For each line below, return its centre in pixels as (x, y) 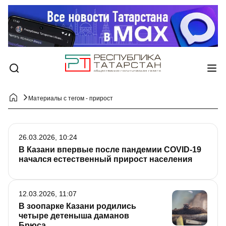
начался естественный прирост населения (105, 159)
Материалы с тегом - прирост (71, 99)
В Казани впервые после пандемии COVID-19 (110, 150)
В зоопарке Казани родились (77, 206)
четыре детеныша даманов (74, 216)
